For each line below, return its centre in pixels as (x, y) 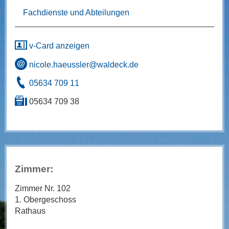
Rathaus (30, 211)
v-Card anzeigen (58, 46)
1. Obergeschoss (45, 199)
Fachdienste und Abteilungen (76, 13)
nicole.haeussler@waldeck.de (83, 64)
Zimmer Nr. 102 (42, 188)
